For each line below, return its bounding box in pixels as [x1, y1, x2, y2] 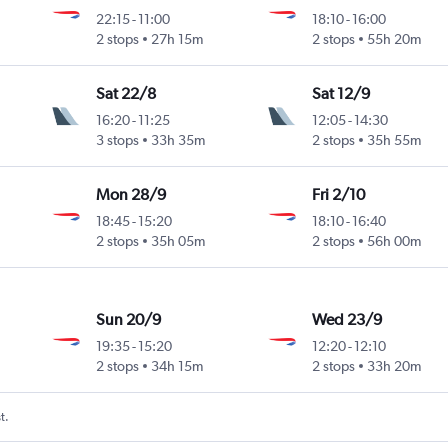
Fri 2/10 [311, 185, 365, 205]
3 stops [96, 132, 140, 149]
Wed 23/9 [311, 310, 382, 330]
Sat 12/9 [311, 84, 370, 104]
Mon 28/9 [96, 185, 167, 205]
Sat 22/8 [96, 84, 157, 104]
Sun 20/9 [96, 310, 162, 330]
